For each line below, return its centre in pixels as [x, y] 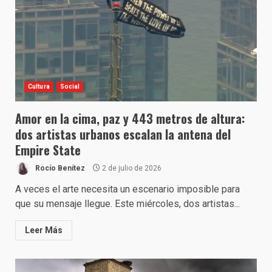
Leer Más [44, 230]
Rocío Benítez [59, 168]
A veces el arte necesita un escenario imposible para [127, 189]
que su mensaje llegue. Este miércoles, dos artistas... [127, 204]
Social [70, 87]
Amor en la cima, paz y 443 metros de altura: [130, 118]
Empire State [48, 150]
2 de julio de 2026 [131, 168]
